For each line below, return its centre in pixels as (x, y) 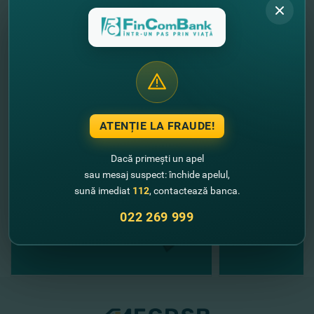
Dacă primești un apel (157, 158)
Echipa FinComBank (62, 13)
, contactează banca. (194, 190)
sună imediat (103, 190)
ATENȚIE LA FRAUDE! (157, 125)
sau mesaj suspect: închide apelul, (157, 174)
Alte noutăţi (86, 105)
